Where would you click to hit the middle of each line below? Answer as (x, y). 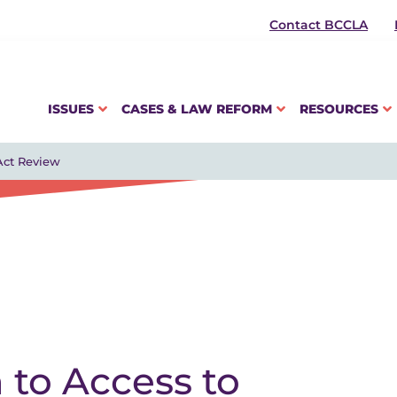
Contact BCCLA (319, 25)
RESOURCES (339, 109)
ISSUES (71, 109)
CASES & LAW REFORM (197, 109)
